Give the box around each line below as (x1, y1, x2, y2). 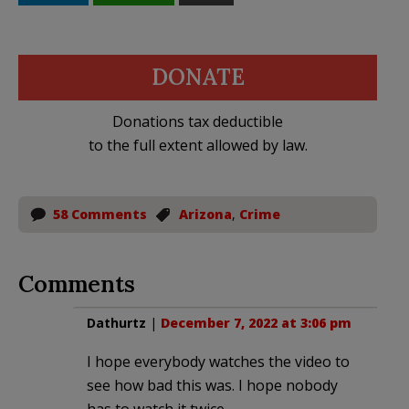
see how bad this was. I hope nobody (87, 374, 338, 395)
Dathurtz (87, 313, 146, 331)
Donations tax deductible (112, 110, 283, 131)
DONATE (151, 62, 245, 91)
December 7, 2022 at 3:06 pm (161, 313, 351, 331)
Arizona (179, 204, 232, 223)
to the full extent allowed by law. (88, 134, 308, 155)
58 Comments (53, 204, 147, 223)
